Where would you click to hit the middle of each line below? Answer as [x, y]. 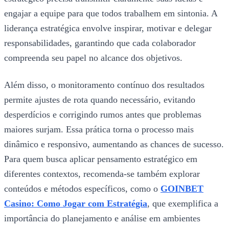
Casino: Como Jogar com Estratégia [76, 204]
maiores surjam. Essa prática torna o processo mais [99, 130]
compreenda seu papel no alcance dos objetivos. [93, 58]
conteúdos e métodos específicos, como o [82, 189]
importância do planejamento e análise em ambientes [102, 219]
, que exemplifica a [183, 204]
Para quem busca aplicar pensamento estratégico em [101, 159]
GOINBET [182, 189]
